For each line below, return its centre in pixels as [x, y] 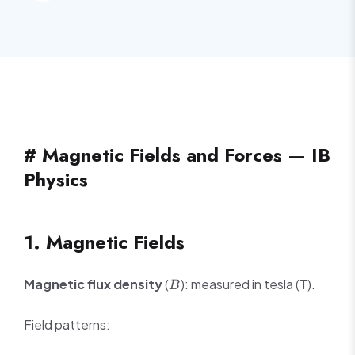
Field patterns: [67, 324]
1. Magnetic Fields [104, 242]
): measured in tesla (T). [248, 284]
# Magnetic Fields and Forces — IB [177, 155]
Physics [56, 179]
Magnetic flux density [93, 284]
